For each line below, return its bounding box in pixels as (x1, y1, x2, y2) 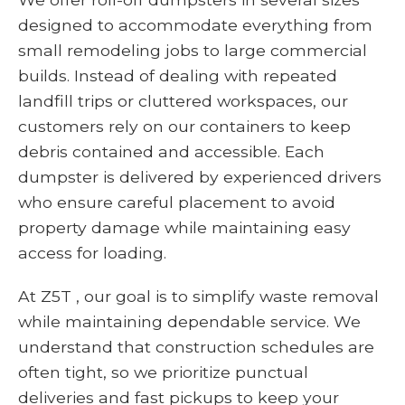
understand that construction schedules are (18, 337, 374, 357)
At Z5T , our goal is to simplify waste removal (18, 287, 379, 306)
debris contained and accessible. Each (18, 142, 325, 162)
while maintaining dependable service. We (18, 312, 361, 332)
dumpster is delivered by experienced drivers (18, 167, 381, 187)
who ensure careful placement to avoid (18, 193, 335, 212)
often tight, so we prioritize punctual (18, 363, 308, 382)
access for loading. (18, 243, 166, 263)
